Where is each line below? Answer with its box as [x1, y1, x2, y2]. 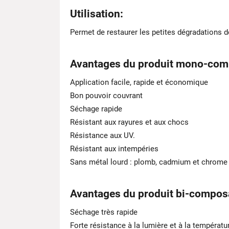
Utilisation [70, 8, 120, 20]
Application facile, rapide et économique [70, 78, 208, 87]
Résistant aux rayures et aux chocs [70, 118, 189, 127]
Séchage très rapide [70, 208, 138, 217]
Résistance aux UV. [70, 131, 135, 140]
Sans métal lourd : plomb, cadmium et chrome [70, 157, 227, 167]
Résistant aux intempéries [70, 144, 158, 153]
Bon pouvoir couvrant [70, 91, 143, 100]
